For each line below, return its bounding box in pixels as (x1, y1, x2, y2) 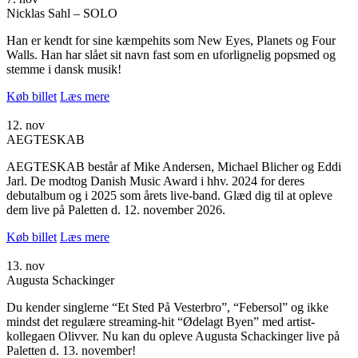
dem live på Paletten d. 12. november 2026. (6, 202, 225, 217)
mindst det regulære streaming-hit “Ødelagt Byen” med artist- (6, 314, 315, 328)
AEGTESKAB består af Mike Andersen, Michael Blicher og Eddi (6, 159, 341, 173)
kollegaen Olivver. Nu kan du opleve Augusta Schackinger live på (6, 328, 340, 343)
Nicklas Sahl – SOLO (6, 6, 117, 20)
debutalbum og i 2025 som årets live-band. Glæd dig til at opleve (6, 188, 332, 202)
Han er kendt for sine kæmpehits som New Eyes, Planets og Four (6, 33, 336, 47)
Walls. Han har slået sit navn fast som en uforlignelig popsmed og (6, 47, 336, 62)
